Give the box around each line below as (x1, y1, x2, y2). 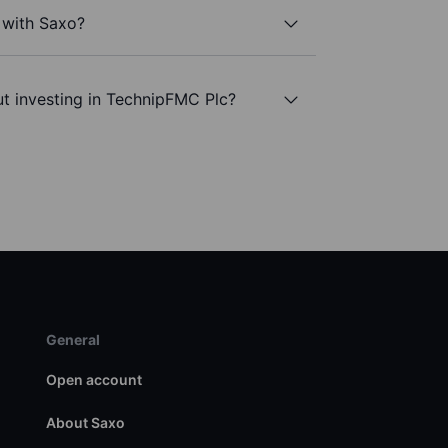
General (45, 331, 100, 349)
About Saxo (45, 414, 125, 432)
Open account (45, 371, 142, 389)
